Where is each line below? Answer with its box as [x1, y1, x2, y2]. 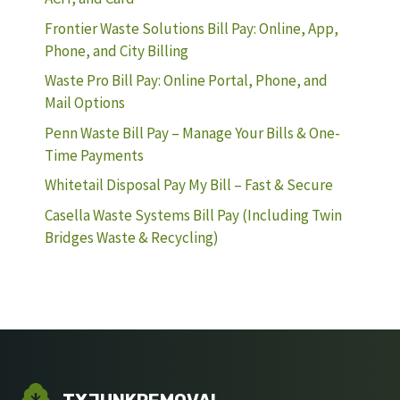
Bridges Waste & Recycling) [45, 227, 219, 247]
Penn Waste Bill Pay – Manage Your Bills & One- [45, 122, 340, 143]
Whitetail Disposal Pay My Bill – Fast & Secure [45, 175, 333, 195]
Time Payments [45, 145, 144, 165]
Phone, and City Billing [45, 40, 188, 61]
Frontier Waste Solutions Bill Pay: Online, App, [45, 18, 338, 38]
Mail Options [45, 93, 125, 112]
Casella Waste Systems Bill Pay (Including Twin [45, 204, 342, 225]
